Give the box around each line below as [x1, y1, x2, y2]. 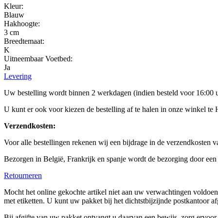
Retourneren [4, 171, 42, 180]
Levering [4, 72, 32, 80]
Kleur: [4, 1, 23, 10]
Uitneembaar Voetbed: [4, 54, 73, 63]
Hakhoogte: [4, 19, 40, 28]
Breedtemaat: [4, 36, 44, 45]
